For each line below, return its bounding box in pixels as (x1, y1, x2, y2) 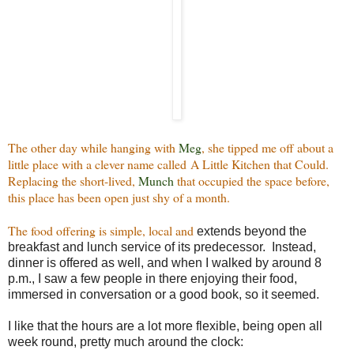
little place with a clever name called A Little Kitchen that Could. (8, 155, 333, 172)
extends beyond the (197, 224, 307, 238)
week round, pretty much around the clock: (8, 334, 243, 348)
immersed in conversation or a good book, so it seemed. (8, 287, 322, 301)
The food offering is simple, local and (8, 221, 197, 239)
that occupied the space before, (174, 171, 330, 189)
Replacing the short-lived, (8, 171, 138, 189)
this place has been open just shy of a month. (8, 188, 234, 205)
